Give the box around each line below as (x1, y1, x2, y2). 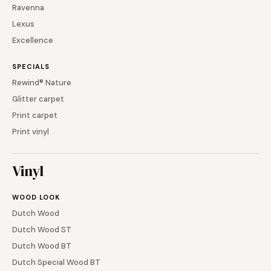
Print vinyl (12, 126, 49, 137)
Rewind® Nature (12, 77, 71, 88)
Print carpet (12, 109, 57, 120)
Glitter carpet (12, 93, 64, 104)
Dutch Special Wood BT (12, 256, 100, 267)
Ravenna (12, 2, 44, 13)
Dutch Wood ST (12, 224, 71, 235)
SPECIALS (12, 62, 50, 71)
